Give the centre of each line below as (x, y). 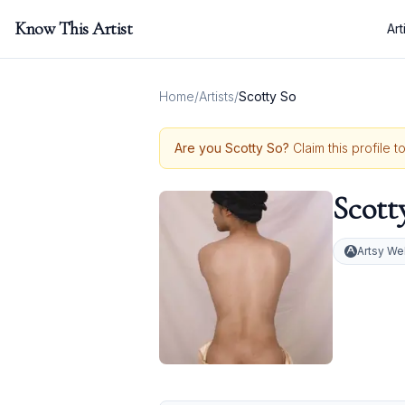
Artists (217, 96)
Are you (200, 148)
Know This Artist (73, 29)
